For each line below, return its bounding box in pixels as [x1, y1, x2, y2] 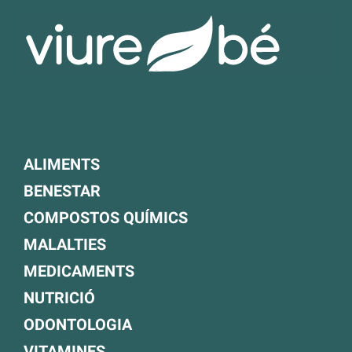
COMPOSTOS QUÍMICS [24, 208, 188, 228]
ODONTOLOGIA [24, 315, 132, 335]
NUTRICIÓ [24, 288, 95, 308]
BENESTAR [24, 181, 101, 201]
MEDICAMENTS [24, 262, 134, 281]
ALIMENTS [24, 155, 100, 174]
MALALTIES [24, 235, 106, 255]
